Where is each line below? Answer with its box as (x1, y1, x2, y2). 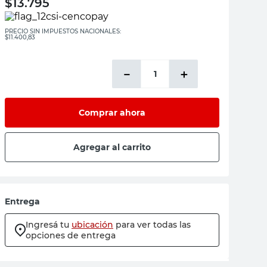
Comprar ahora (79, 107, 145, 118)
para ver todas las (116, 219, 191, 230)
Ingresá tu (26, 219, 69, 230)
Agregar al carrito (73, 141, 151, 153)
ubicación (72, 219, 113, 230)
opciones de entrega (26, 230, 116, 241)
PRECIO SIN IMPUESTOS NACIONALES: (5, 27, 121, 35)
